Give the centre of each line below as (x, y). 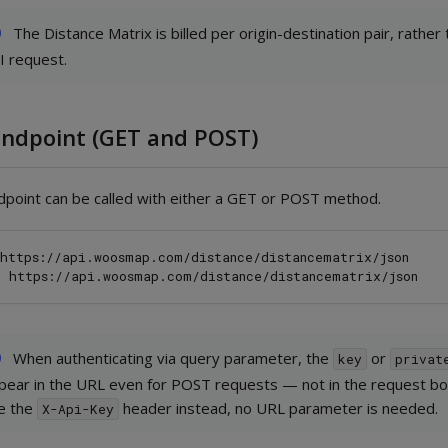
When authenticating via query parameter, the (172, 357)
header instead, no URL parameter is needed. (279, 407)
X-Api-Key (78, 408)
